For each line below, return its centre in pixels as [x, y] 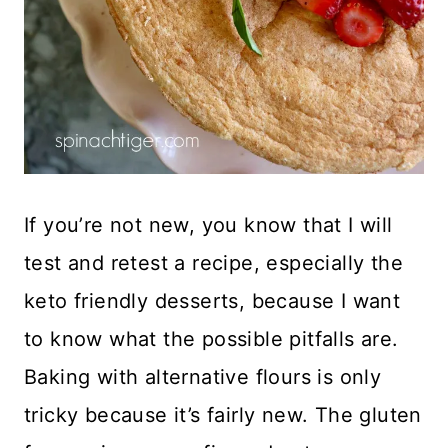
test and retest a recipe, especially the [213, 262]
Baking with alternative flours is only [203, 376]
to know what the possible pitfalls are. [211, 338]
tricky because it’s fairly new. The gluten [223, 414]
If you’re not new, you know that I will [208, 224]
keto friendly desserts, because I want [212, 300]
